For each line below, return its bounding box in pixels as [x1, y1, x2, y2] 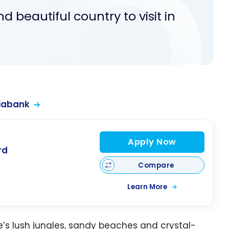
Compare [138, 160, 174, 170]
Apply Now [127, 135, 176, 148]
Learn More [127, 182, 169, 192]
